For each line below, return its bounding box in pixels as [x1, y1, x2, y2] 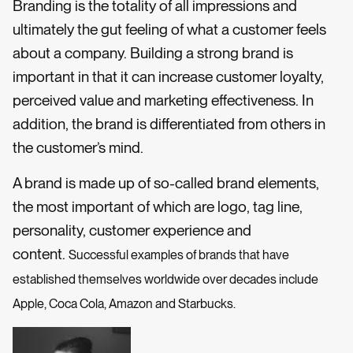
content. [13, 244, 69, 263]
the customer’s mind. [13, 139, 143, 158]
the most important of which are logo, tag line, [13, 197, 303, 216]
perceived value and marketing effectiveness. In [13, 91, 314, 110]
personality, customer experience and [13, 221, 251, 240]
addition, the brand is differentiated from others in [13, 115, 325, 134]
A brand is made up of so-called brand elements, [13, 173, 319, 192]
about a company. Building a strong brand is [13, 44, 293, 63]
